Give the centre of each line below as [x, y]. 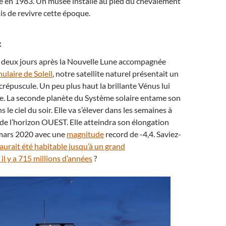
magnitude [85, 134]
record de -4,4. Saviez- [143, 134]
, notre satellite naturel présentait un [116, 73]
